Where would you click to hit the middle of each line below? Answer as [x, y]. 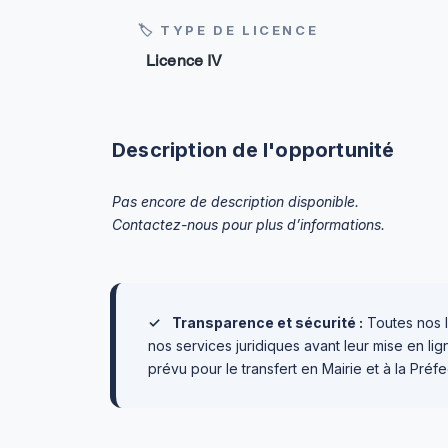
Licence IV [184, 60]
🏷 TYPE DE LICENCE [228, 30]
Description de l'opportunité [253, 150]
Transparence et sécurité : [267, 322]
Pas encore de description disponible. [235, 201]
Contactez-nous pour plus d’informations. [248, 224]
